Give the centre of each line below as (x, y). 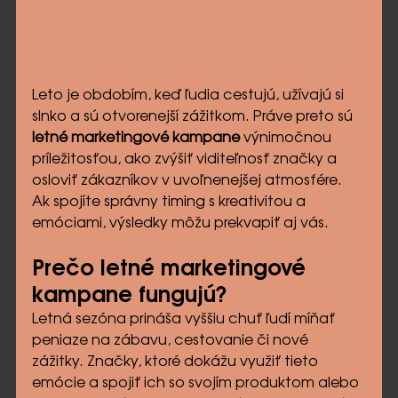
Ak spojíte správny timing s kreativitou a (170, 202)
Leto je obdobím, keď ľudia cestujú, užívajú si (189, 95)
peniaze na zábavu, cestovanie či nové (171, 340)
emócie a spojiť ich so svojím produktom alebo (197, 383)
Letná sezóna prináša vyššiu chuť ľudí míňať (185, 319)
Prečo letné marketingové (171, 269)
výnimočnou (287, 138)
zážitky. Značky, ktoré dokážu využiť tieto (176, 362)
